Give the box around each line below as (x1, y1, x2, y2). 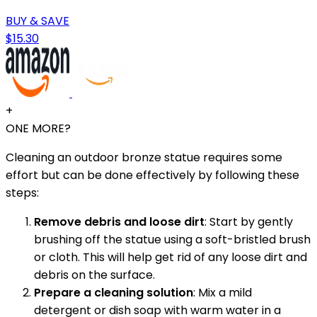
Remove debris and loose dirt (34, 213, 204, 230)
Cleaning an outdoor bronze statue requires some (6, 149, 282, 166)
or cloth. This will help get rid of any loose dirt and (34, 248, 307, 265)
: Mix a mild (193, 284, 252, 301)
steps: (6, 184, 39, 201)
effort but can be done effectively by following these (6, 166, 299, 183)
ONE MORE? (6, 120, 71, 137)
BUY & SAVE (6, 12, 69, 29)
